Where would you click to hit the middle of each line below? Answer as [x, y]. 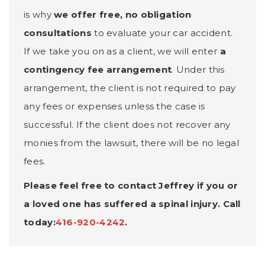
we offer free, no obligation [123, 14]
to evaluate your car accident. [162, 33]
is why [39, 14]
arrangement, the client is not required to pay [130, 88]
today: [40, 222]
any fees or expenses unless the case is [114, 106]
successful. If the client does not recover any [127, 124]
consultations [58, 33]
